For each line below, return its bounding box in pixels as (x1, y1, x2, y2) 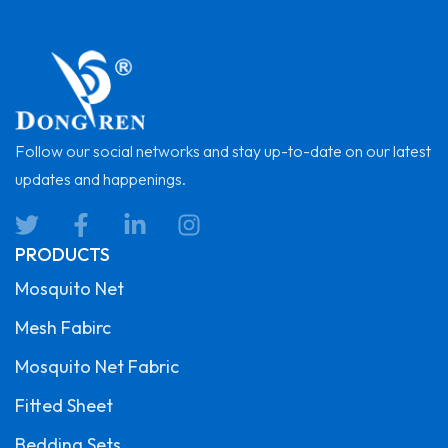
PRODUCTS (15, 242, 110, 266)
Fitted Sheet (15, 393, 113, 417)
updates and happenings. (15, 168, 186, 189)
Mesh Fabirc (15, 315, 111, 339)
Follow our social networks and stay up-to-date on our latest (15, 140, 431, 161)
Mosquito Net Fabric (15, 354, 179, 378)
